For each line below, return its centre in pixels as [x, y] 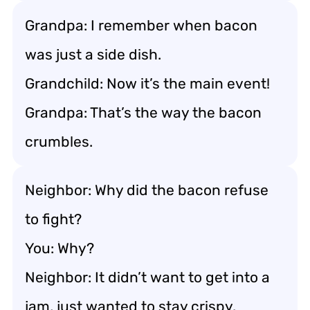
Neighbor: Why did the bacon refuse [147, 190]
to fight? [53, 219]
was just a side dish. [93, 54]
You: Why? [60, 248]
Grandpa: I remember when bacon [141, 25]
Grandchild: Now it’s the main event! [147, 83]
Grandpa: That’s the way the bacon [143, 112]
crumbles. [59, 141]
